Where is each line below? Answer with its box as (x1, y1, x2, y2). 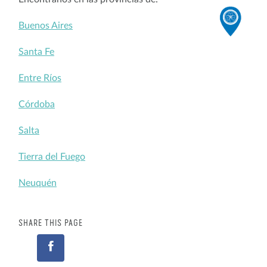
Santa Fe (18, 46, 54, 57)
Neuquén (18, 178, 57, 188)
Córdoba (18, 99, 55, 109)
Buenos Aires (18, 20, 73, 30)
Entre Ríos (18, 73, 61, 83)
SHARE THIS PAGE (18, 219, 83, 228)
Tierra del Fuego (18, 151, 85, 162)
